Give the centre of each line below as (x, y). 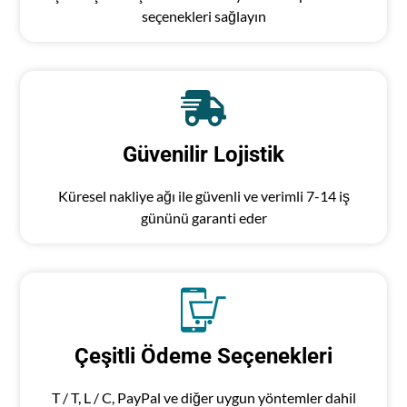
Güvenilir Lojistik (203, 155)
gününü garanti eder (203, 218)
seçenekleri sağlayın (203, 16)
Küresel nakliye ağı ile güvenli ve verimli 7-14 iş (203, 196)
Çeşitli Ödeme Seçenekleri (203, 357)
